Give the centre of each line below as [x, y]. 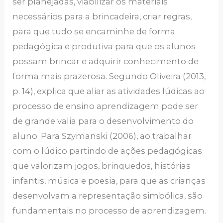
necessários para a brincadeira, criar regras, [102, 17]
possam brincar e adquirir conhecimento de [106, 61]
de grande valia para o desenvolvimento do [103, 121]
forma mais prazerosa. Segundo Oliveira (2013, [109, 76]
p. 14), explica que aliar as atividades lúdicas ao [109, 91]
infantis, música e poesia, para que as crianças [109, 181]
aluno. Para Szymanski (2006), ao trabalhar [102, 136]
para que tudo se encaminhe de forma [94, 32]
